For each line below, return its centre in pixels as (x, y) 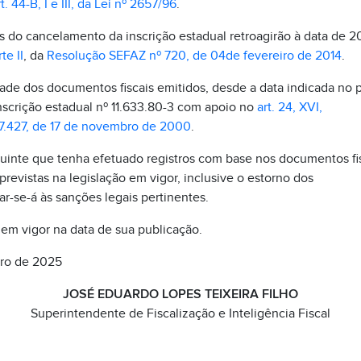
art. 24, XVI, (289, 107)
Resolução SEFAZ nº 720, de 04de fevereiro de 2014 (194, 56)
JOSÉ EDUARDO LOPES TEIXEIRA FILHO (180, 294)
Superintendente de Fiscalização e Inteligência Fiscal (180, 313)
